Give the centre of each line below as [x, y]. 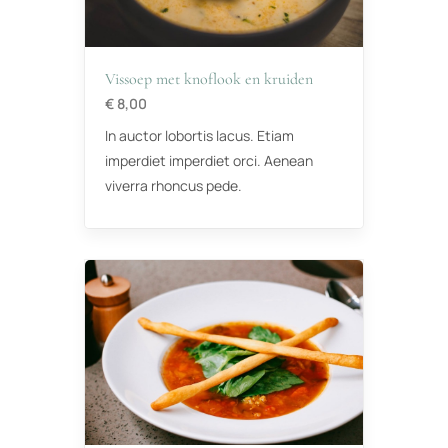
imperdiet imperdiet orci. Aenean [209, 161]
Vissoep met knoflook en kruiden [209, 79]
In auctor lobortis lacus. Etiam [199, 136]
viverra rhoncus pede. [173, 186]
